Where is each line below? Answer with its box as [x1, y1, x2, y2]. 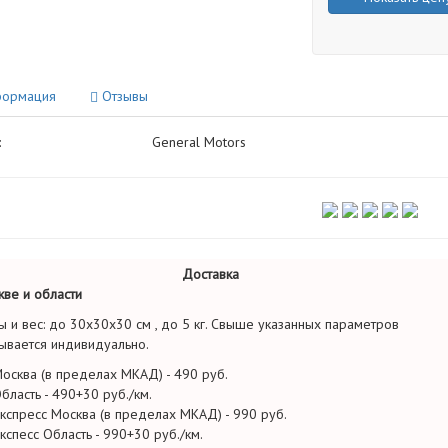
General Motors [151, 133, 246, 151]
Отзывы [97, 87, 148, 105]
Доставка [182, 265, 239, 283]
